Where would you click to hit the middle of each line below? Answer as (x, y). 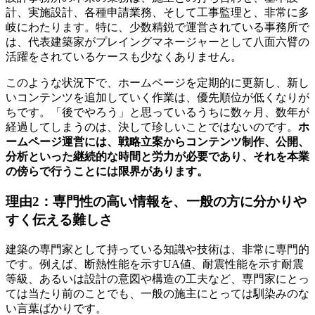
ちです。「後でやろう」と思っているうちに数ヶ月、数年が (157, 112)
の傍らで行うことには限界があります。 (107, 172)
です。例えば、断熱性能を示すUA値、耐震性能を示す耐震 (155, 264)
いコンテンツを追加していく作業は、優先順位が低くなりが (157, 98)
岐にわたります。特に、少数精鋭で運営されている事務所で (157, 27)
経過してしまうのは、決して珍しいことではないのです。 (152, 127)
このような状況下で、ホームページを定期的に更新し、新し (157, 83)
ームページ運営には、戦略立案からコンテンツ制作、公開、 (157, 142)
